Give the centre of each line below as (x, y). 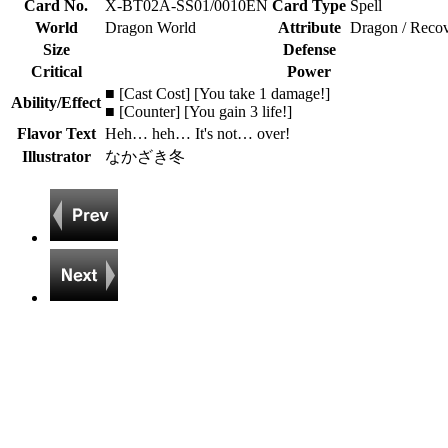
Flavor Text (56, 133)
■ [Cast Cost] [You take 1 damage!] (217, 93)
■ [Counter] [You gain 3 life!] (198, 111)
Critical (56, 71)
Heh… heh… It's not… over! (197, 133)
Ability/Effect (56, 102)
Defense (309, 49)
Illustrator (56, 156)
